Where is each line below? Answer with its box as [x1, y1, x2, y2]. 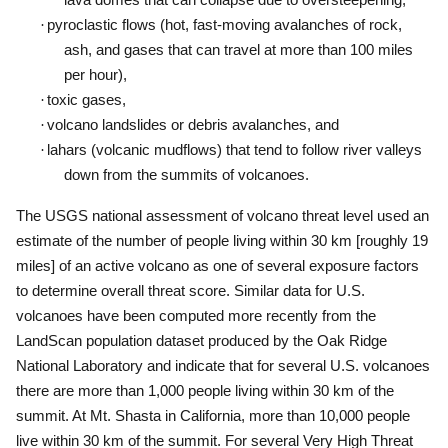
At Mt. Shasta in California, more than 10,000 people [72, 407, 410, 424]
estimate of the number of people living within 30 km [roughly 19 [16, 232, 428, 249]
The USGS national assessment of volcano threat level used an [16, 207, 429, 224]
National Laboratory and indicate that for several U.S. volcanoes [16, 357, 430, 374]
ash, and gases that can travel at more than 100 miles [64, 41, 413, 58]
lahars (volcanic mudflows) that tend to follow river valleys [47, 141, 422, 158]
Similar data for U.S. [234, 282, 365, 299]
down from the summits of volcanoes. [64, 166, 309, 183]
